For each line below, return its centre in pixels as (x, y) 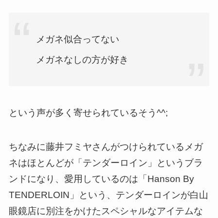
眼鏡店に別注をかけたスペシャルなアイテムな (106, 211)
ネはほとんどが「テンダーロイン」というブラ (106, 163)
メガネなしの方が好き (82, 60)
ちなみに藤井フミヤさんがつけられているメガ (106, 147)
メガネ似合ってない (78, 39)
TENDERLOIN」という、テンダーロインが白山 (108, 195)
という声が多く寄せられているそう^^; (88, 112)
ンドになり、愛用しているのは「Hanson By (101, 179)
